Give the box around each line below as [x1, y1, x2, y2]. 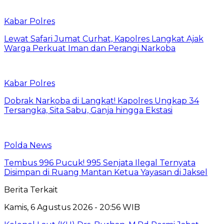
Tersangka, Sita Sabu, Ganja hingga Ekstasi [4, 105, 172, 115]
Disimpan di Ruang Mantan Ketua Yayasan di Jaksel [4, 167, 207, 177]
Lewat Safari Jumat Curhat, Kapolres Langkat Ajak [4, 34, 203, 44]
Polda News [4, 140, 51, 150]
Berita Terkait [4, 185, 58, 195]
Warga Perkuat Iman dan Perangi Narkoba [4, 43, 175, 53]
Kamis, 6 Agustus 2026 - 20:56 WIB [4, 202, 140, 212]
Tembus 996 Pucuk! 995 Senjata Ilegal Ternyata [4, 158, 195, 168]
